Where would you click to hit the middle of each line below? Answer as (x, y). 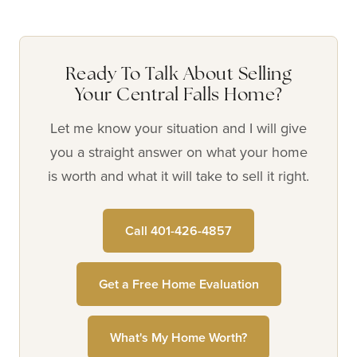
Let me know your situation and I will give (178, 128)
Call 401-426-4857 (178, 231)
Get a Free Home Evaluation (178, 284)
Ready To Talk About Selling (178, 75)
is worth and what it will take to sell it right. (178, 176)
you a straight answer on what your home (178, 152)
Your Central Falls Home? (178, 96)
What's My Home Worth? (178, 337)
